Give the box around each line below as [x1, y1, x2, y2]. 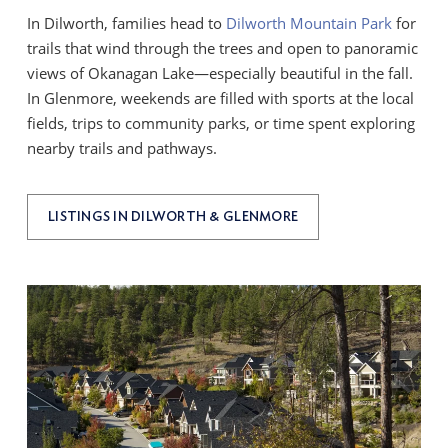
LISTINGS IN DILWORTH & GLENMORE [48, 208, 299, 224]
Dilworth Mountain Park [226, 13, 393, 34]
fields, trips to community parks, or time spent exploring [27, 113, 416, 134]
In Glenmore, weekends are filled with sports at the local [27, 88, 415, 109]
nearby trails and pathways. [27, 138, 218, 159]
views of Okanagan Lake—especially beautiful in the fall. [27, 63, 414, 84]
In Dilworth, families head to [27, 13, 227, 34]
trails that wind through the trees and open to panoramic [27, 38, 419, 59]
